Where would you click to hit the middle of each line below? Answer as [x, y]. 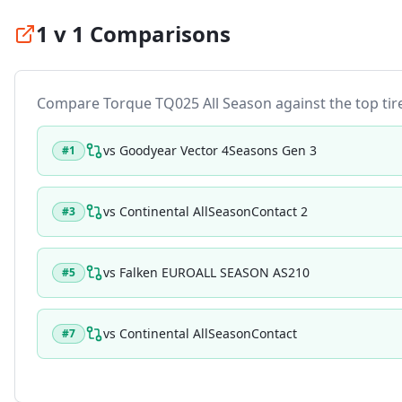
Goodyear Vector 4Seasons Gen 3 [218, 150]
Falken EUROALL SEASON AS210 [214, 272]
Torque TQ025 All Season [188, 103]
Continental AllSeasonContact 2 [214, 211]
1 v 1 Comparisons [133, 34]
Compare [70, 103]
